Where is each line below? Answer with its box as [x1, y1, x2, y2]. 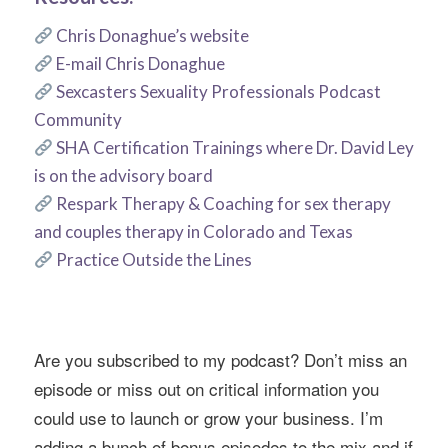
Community [33, 108, 122, 130]
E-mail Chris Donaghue [55, 52, 225, 74]
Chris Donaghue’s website [55, 24, 249, 46]
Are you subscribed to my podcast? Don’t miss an [33, 347, 407, 373]
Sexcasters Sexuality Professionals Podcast [55, 80, 381, 102]
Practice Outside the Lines [55, 248, 252, 270]
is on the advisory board [33, 164, 213, 186]
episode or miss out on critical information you [33, 376, 379, 402]
